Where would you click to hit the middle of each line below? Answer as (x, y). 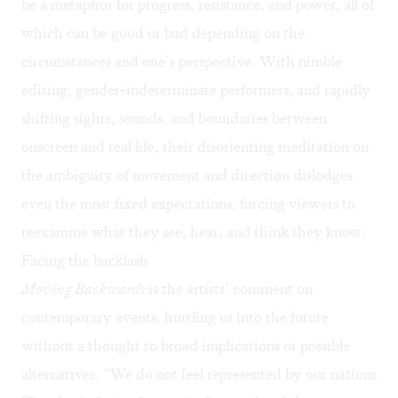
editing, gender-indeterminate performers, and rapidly (196, 90)
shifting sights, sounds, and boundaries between (174, 119)
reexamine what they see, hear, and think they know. (194, 232)
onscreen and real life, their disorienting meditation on (195, 147)
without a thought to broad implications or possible (186, 346)
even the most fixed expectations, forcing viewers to (188, 204)
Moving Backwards (83, 289)
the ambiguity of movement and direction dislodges (187, 175)
